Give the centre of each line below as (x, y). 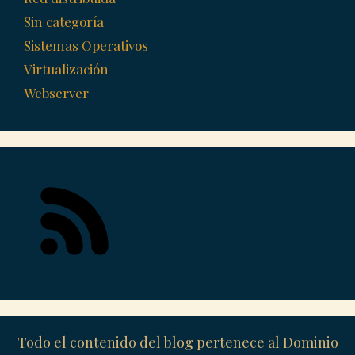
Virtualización (66, 69)
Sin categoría (64, 22)
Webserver (56, 93)
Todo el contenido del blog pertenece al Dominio (177, 343)
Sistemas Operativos (86, 46)
